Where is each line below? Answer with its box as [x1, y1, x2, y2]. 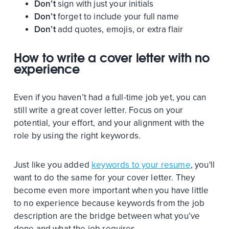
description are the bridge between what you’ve [13, 210, 200, 221]
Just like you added [13, 159, 92, 170]
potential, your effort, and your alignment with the [13, 117, 205, 128]
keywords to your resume [91, 159, 191, 170]
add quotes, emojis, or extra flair [55, 24, 184, 35]
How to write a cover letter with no [13, 50, 210, 65]
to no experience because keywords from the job [13, 197, 205, 209]
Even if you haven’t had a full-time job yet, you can [13, 91, 207, 103]
